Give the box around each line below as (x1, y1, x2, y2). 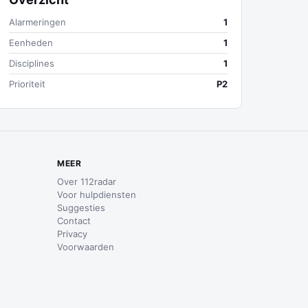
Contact (57, 215, 91, 226)
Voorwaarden (57, 241, 115, 252)
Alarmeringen (9, 16, 66, 27)
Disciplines (9, 58, 54, 69)
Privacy (57, 228, 88, 239)
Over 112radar (57, 176, 117, 187)
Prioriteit (9, 78, 45, 89)
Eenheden (9, 37, 53, 48)
